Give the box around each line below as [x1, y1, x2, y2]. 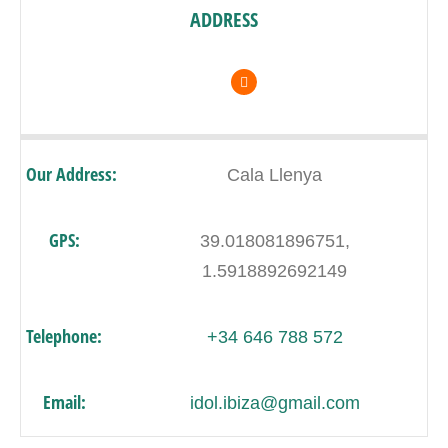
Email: [42, 390, 86, 414]
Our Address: [26, 162, 117, 186]
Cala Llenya [227, 165, 322, 185]
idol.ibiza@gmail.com [189, 393, 360, 413]
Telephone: [26, 324, 102, 348]
